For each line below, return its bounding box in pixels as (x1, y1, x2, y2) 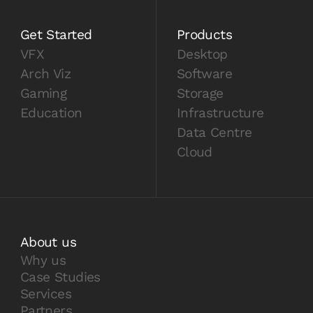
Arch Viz (20, 65, 71, 82)
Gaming (20, 85, 67, 101)
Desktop (176, 45, 228, 62)
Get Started (20, 26, 92, 43)
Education (20, 104, 82, 121)
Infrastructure (176, 104, 264, 121)
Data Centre (176, 124, 252, 140)
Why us (20, 252, 66, 269)
